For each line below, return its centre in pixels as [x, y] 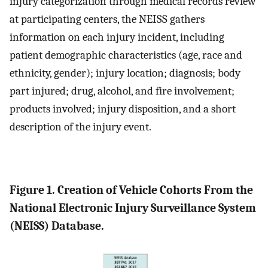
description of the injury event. [80, 127]
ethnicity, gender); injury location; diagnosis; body [125, 73]
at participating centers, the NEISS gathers [107, 19]
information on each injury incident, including [117, 37]
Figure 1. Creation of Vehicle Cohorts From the [131, 190]
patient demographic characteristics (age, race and [126, 55]
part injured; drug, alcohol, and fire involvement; [122, 91]
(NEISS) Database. [57, 226]
